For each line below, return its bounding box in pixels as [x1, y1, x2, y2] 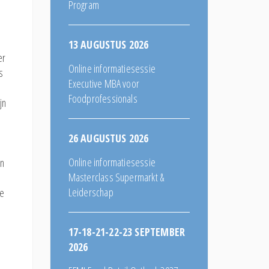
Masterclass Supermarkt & [68, 169, 165, 184]
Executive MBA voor [68, 76, 140, 91]
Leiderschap [68, 184, 113, 199]
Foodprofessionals [68, 91, 138, 106]
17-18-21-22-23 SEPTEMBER [68, 224, 186, 239]
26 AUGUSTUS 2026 [68, 130, 149, 145]
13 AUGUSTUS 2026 [68, 37, 149, 52]
